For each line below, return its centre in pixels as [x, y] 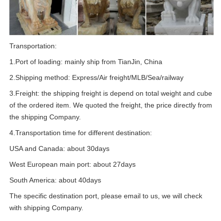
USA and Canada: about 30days [59, 148]
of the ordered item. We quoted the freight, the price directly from [111, 105]
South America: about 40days [55, 180]
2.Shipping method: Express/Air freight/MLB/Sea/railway [96, 77]
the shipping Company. [45, 117]
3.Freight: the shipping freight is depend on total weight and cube [111, 93]
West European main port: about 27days [73, 164]
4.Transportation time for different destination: [81, 132]
